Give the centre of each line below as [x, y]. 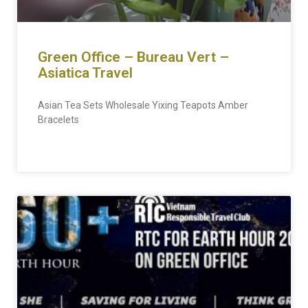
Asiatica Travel [85, 73]
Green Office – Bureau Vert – [133, 57]
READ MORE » [65, 152]
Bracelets [58, 120]
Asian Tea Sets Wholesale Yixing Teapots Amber [143, 105]
